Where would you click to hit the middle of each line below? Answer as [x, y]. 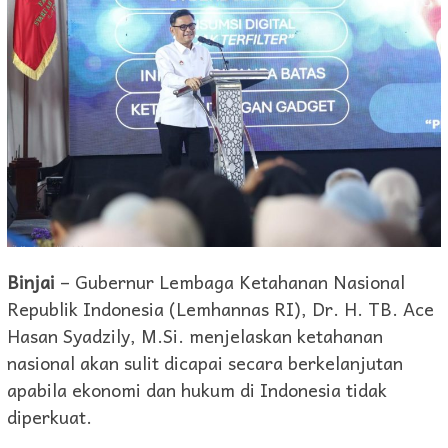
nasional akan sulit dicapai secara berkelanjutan [205, 362]
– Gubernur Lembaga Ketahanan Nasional [230, 281]
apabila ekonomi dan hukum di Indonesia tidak [197, 389]
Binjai [31, 281]
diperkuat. [49, 416]
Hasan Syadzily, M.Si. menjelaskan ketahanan [195, 335]
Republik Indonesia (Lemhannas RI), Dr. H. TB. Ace [220, 308]
